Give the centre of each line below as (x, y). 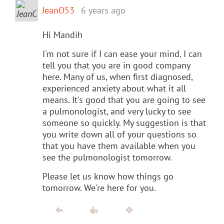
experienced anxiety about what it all (114, 88)
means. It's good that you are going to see (124, 99)
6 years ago (103, 10)
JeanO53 (58, 10)
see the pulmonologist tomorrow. (107, 157)
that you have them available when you (119, 145)
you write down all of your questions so (119, 134)
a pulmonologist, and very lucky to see (117, 111)
